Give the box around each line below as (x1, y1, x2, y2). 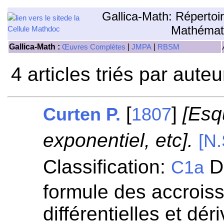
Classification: (43, 156, 171, 177)
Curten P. (43, 104, 121, 124)
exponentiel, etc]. (43, 129, 193, 151)
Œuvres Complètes (62, 43, 125, 51)
